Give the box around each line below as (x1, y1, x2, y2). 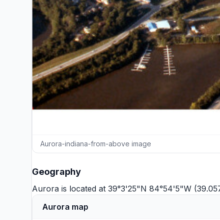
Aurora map (42, 202, 88, 212)
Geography (32, 166, 81, 177)
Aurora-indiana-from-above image (40, 139, 151, 148)
